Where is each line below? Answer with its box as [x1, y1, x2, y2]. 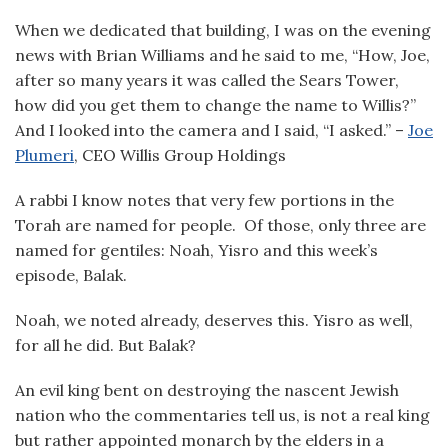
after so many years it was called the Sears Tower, [15, 70, 399, 90]
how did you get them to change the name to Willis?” [15, 95, 416, 115]
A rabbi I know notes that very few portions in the [15, 190, 394, 210]
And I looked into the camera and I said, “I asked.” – [15, 120, 408, 140]
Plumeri [15, 145, 74, 165]
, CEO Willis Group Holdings [74, 145, 286, 165]
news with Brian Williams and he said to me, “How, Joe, [15, 45, 430, 65]
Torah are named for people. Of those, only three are [15, 215, 426, 235]
